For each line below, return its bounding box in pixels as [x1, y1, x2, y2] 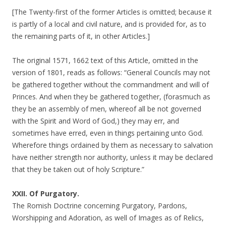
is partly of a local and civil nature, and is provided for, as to [12, 19, 206, 29]
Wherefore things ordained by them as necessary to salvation [12, 140, 213, 150]
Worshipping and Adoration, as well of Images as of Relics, [12, 213, 204, 222]
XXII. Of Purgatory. [12, 189, 79, 198]
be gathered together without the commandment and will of [12, 80, 209, 89]
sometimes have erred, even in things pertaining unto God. [12, 128, 203, 138]
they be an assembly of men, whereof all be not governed [12, 104, 201, 114]
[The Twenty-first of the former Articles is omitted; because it [12, 7, 212, 17]
